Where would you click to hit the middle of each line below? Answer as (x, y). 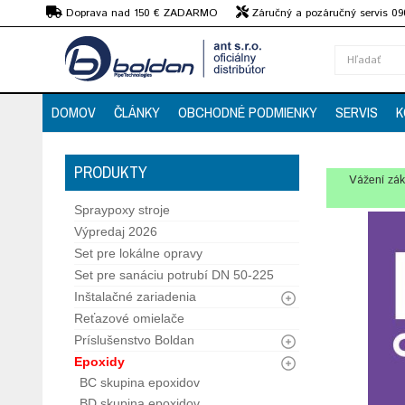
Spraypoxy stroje (122, 210)
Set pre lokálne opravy (138, 253)
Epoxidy (99, 362)
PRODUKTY (111, 172)
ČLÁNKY (137, 112)
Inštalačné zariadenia (135, 297)
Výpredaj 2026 (116, 231)
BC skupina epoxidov (140, 382)
